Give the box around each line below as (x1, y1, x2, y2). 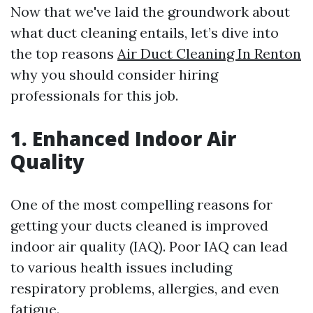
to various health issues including (10, 259, 232, 276)
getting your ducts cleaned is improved (10, 217, 268, 234)
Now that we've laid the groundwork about (10, 3, 290, 20)
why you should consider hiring (10, 66, 218, 83)
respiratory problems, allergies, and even (10, 279, 279, 297)
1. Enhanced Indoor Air (10, 125, 236, 152)
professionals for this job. (10, 87, 178, 104)
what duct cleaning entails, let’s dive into (10, 24, 279, 41)
